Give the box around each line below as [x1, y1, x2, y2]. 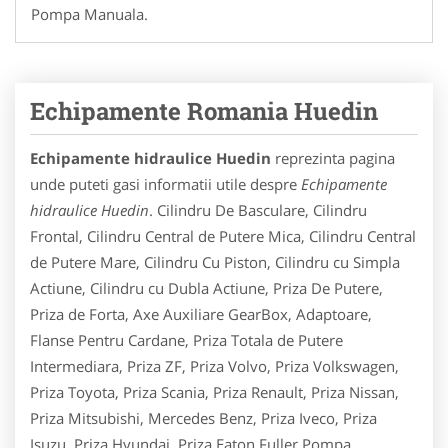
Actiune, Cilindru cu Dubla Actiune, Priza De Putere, [30, 277, 383, 298]
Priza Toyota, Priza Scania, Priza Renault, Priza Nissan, [30, 381, 399, 402]
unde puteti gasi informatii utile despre [30, 173, 301, 194]
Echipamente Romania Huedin [30, 94, 378, 127]
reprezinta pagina [271, 147, 395, 168]
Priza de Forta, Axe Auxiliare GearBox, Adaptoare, [30, 303, 372, 324]
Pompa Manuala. [31, 3, 148, 24]
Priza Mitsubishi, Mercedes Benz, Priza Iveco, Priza [30, 407, 377, 428]
